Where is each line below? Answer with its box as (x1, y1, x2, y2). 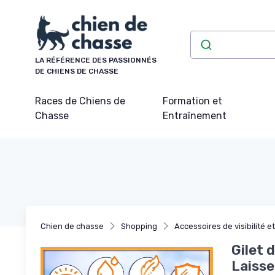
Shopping (121, 222, 157, 231)
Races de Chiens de (35, 95, 125, 107)
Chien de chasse (41, 222, 104, 231)
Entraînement (162, 110, 227, 122)
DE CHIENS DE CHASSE (35, 67, 118, 76)
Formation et (162, 95, 222, 107)
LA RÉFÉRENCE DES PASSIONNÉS (35, 56, 157, 64)
